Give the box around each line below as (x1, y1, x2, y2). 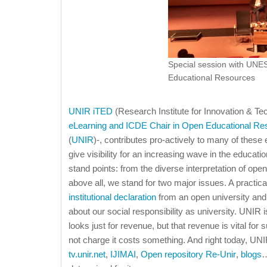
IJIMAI (110, 249, 136, 260)
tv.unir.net (69, 249, 105, 260)
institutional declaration (69, 192, 156, 203)
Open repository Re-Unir (141, 249, 236, 260)
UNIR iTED (69, 106, 113, 117)
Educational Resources (168, 73, 255, 83)
